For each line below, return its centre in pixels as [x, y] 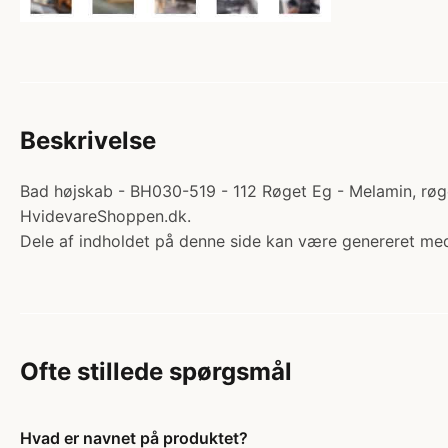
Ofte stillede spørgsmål [156, 371]
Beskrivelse [88, 140]
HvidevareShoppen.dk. [105, 215]
